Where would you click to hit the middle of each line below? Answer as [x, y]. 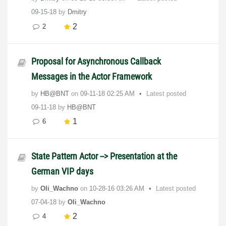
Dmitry [77, 12]
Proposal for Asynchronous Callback [96, 61]
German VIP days [62, 171]
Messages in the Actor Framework [92, 76]
